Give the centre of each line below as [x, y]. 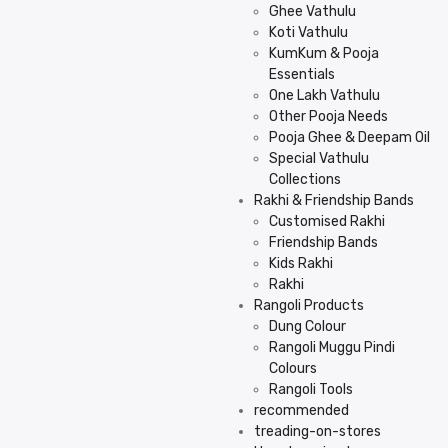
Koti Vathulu [308, 32]
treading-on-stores [317, 431]
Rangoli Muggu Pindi [332, 347]
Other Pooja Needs [328, 116]
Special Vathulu [319, 158]
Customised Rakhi [327, 221]
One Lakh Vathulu [324, 95]
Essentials [302, 74]
